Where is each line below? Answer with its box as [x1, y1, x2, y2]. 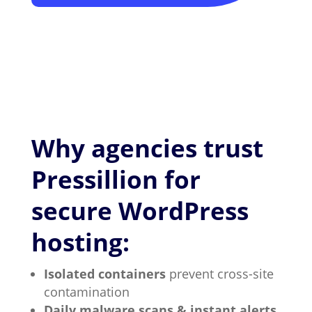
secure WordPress [31, 194, 249, 227]
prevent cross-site [165, 265, 274, 282]
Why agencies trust [31, 132, 263, 164]
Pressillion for [31, 163, 201, 196]
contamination [43, 283, 130, 300]
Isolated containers [43, 265, 166, 282]
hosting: [31, 226, 130, 258]
